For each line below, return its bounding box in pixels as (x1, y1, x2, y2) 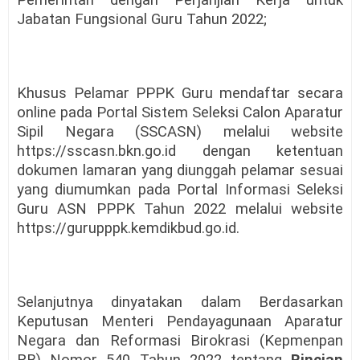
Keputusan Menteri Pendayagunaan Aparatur (17, 312, 343, 330)
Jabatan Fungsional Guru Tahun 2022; (17, 10, 267, 28)
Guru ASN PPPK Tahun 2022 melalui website (17, 199, 343, 218)
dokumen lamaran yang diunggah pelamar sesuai (17, 161, 343, 179)
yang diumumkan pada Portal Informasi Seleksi (17, 180, 343, 198)
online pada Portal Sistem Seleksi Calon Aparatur (17, 103, 343, 121)
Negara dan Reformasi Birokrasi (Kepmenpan (17, 331, 343, 350)
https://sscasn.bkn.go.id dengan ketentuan (17, 141, 343, 160)
